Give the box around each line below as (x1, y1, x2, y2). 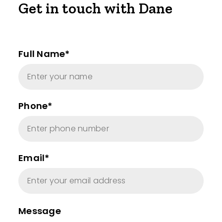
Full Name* (18, 48, 70, 60)
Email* (18, 152, 50, 165)
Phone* (18, 100, 53, 112)
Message (18, 205, 61, 218)
